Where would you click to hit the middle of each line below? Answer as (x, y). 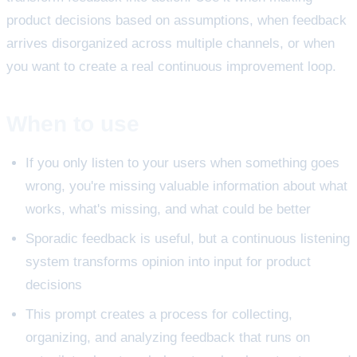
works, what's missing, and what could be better (168, 210)
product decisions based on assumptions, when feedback (177, 20)
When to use (73, 124)
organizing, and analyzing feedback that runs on (168, 338)
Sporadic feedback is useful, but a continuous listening (188, 239)
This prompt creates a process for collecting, (159, 315)
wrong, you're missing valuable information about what (186, 186)
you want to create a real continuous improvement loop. (171, 66)
